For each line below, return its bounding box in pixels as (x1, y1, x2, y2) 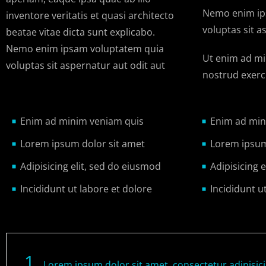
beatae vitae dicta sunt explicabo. (6, 26, 155, 39)
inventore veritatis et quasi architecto (6, 9, 174, 23)
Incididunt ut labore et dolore (20, 182, 152, 196)
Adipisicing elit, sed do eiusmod (20, 160, 161, 173)
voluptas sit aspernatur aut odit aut (6, 59, 165, 72)
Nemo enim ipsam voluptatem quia (6, 42, 164, 56)
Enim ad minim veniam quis (20, 115, 144, 128)
